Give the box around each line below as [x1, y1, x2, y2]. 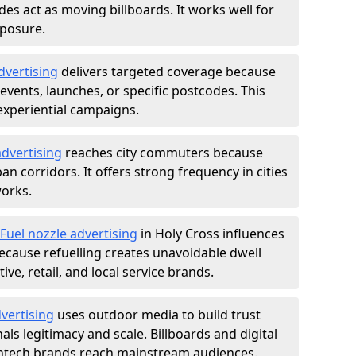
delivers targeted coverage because [58, 63, 276, 80]
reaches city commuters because [62, 144, 263, 161]
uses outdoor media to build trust [54, 306, 261, 323]
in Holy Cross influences [137, 225, 284, 242]
